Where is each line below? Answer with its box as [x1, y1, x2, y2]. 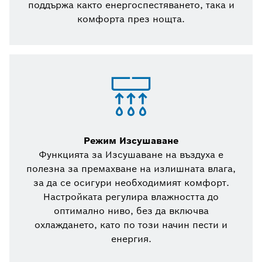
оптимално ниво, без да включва [53, 205, 209, 218]
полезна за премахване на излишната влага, [26, 163, 236, 175]
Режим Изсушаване [84, 135, 178, 147]
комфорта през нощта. [77, 13, 185, 26]
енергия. [111, 233, 151, 246]
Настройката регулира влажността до [43, 191, 219, 204]
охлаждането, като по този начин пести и [35, 219, 227, 232]
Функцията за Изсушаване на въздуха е [39, 149, 223, 161]
